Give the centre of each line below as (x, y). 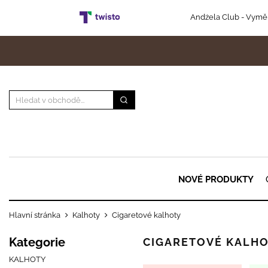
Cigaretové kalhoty (146, 215)
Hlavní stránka (35, 215)
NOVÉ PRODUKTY (216, 179)
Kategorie (37, 242)
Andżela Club (214, 17)
